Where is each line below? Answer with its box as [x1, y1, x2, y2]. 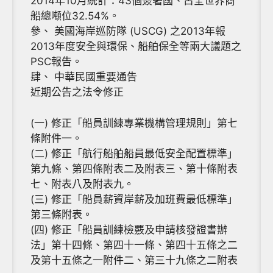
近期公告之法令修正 [30, 86, 124, 99]
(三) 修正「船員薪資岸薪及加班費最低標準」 [30, 193, 238, 205]
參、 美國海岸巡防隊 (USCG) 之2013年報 [30, 25, 225, 38]
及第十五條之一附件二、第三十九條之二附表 [30, 253, 238, 266]
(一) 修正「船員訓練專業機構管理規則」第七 [30, 116, 238, 129]
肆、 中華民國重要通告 [30, 71, 137, 83]
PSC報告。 [30, 55, 82, 68]
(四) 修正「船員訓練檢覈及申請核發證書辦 [30, 223, 227, 236]
